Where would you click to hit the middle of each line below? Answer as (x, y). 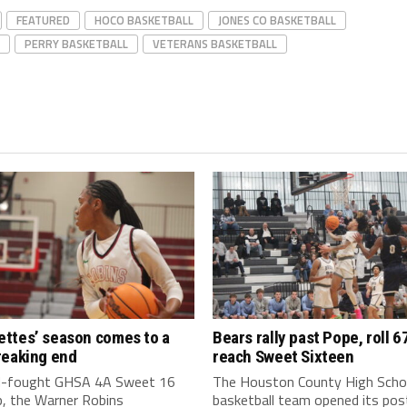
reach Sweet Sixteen (283, 357)
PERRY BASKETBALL (76, 44)
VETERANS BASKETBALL (215, 44)
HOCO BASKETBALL (144, 20)
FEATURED (43, 20)
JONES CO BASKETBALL (277, 20)
